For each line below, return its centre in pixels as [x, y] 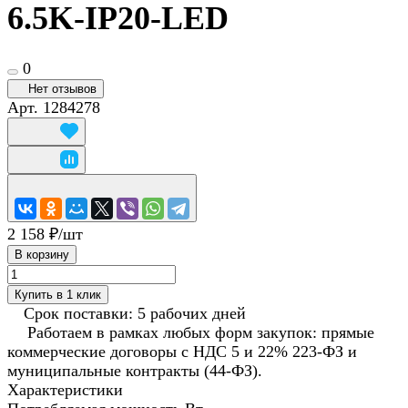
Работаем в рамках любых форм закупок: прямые [201, 333]
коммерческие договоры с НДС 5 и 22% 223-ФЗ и [182, 352]
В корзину [42, 255]
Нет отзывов [62, 89]
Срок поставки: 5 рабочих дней [135, 314]
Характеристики [65, 390]
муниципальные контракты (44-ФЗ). [135, 371]
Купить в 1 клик [58, 295]
